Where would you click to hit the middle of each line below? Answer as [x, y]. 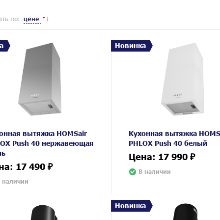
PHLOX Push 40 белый [168, 143]
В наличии [155, 171]
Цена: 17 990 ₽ [162, 156]
